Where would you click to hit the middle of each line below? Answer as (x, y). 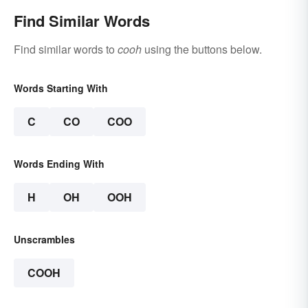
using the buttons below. (202, 49)
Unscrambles (44, 240)
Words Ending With (59, 164)
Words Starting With (61, 88)
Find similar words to (66, 49)
